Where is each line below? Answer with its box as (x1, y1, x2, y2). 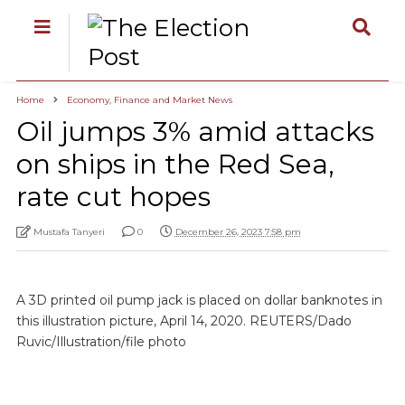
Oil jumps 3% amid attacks (15, 115, 374, 148)
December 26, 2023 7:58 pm (174, 226, 301, 238)
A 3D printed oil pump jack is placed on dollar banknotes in (15, 292, 382, 308)
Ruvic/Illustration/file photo (15, 334, 186, 350)
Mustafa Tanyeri (33, 226, 105, 238)
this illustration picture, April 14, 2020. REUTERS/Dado (15, 313, 352, 329)
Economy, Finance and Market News (66, 94, 232, 106)
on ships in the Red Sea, (15, 147, 334, 181)
